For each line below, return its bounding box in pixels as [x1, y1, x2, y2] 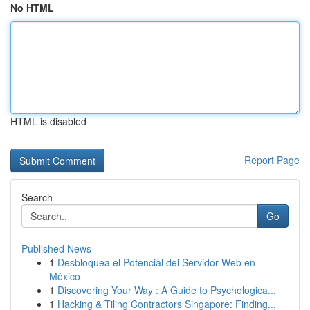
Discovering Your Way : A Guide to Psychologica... [57, 283, 276, 297]
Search [21, 190, 53, 204]
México [49, 269, 80, 283]
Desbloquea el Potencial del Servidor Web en [57, 255, 255, 269]
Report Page [244, 153, 300, 167]
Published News [21, 241, 91, 255]
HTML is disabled [10, 114, 86, 128]
